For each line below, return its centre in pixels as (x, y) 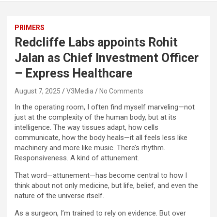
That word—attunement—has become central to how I (101, 176)
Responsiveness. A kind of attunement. (77, 158)
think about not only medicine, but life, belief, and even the (106, 186)
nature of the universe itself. (59, 196)
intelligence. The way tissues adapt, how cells (86, 128)
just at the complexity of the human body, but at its (95, 117)
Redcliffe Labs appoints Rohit (96, 43)
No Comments (121, 91)
